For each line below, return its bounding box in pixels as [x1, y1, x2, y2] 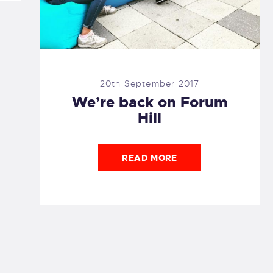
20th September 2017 [99, 77, 200, 89]
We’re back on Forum [71, 92, 228, 112]
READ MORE [122, 152, 177, 163]
